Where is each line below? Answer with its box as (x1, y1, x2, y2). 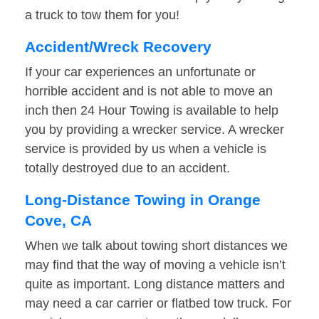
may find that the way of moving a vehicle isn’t (25, 258, 286, 273)
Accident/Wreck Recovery (25, 38, 211, 56)
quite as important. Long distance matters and (25, 277, 285, 292)
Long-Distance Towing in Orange (25, 192, 261, 209)
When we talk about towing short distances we (25, 239, 288, 253)
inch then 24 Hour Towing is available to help (25, 103, 278, 118)
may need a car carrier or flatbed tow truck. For (25, 296, 291, 311)
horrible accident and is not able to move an (25, 84, 273, 99)
